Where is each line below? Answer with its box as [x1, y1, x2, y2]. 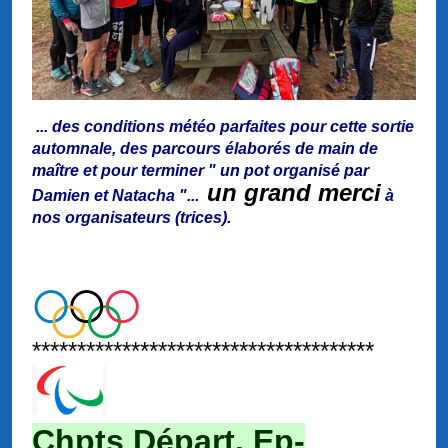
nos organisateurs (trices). [32, 209, 231, 227]
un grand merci [207, 179, 381, 207]
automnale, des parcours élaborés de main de [32, 140, 378, 158]
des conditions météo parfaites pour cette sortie [52, 118, 414, 136]
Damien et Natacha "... [32, 187, 207, 205]
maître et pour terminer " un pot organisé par [32, 162, 369, 180]
